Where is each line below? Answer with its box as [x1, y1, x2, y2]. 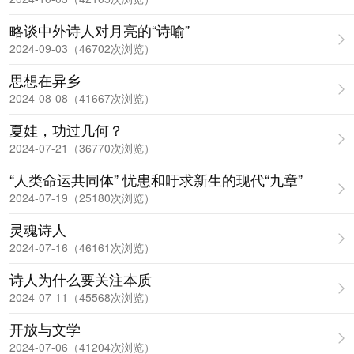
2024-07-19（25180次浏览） [9, 190, 155, 205]
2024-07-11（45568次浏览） [9, 289, 155, 305]
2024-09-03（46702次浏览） [9, 40, 155, 56]
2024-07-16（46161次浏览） [9, 239, 155, 255]
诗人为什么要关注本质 [9, 269, 152, 289]
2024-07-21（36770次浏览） [9, 140, 155, 156]
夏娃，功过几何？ [9, 119, 123, 140]
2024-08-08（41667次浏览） [9, 90, 155, 106]
